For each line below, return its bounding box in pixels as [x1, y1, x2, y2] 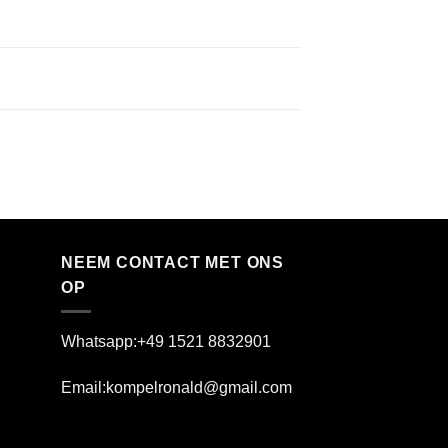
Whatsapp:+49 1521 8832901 [61, 333, 271, 351]
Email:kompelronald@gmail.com [61, 379, 292, 397]
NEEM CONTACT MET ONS [61, 253, 285, 271]
